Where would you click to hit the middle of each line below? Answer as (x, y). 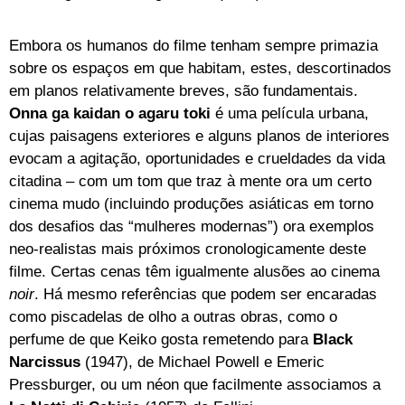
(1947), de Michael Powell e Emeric (202, 362)
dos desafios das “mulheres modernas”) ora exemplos (192, 226)
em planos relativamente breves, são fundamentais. (184, 90)
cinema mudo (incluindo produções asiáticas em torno (191, 203)
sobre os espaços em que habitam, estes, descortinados (200, 68)
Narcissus (45, 362)
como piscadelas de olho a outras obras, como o (173, 316)
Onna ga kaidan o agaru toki (112, 113)
